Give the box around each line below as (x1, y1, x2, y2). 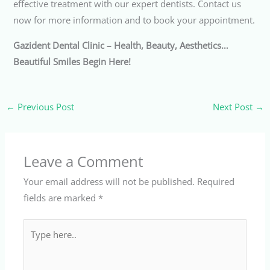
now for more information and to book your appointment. (13, 14, 256, 27)
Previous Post (14, 100, 74, 113)
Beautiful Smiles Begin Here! (13, 55, 131, 68)
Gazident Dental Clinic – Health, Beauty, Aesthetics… (13, 39, 229, 52)
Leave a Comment (24, 151, 144, 171)
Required (197, 175, 235, 187)
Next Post (213, 100, 256, 113)
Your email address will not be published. (24, 175, 195, 187)
